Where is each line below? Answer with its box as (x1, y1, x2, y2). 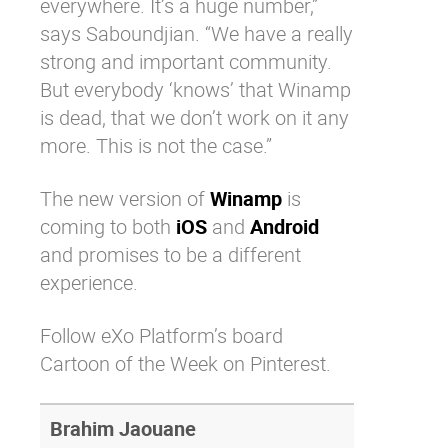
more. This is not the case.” (40, 132, 272, 159)
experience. (40, 269, 138, 296)
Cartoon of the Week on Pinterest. (40, 350, 331, 377)
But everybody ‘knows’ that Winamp (40, 76, 351, 103)
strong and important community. (40, 48, 332, 75)
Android (250, 213, 319, 240)
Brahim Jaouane (50, 415, 196, 442)
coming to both (40, 213, 176, 240)
